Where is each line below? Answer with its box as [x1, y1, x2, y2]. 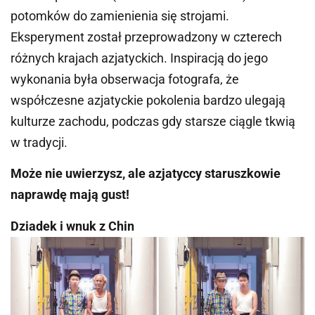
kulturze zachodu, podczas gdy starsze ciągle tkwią [11, 113, 295, 129]
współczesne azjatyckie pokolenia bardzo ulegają [11, 92, 285, 108]
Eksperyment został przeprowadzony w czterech [11, 29, 282, 44]
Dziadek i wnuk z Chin [11, 218, 134, 233]
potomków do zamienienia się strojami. [11, 8, 229, 23]
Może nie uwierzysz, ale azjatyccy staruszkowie [11, 166, 281, 181]
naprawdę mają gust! [11, 187, 129, 202]
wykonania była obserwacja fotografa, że [11, 71, 239, 86]
